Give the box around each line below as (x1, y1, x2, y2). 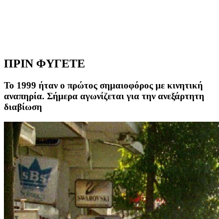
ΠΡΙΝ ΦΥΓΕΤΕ (4, 57, 85, 70)
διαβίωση (4, 102, 42, 112)
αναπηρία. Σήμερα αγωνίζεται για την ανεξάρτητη (4, 91, 204, 102)
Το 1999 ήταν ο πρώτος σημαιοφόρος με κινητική (4, 80, 203, 91)
